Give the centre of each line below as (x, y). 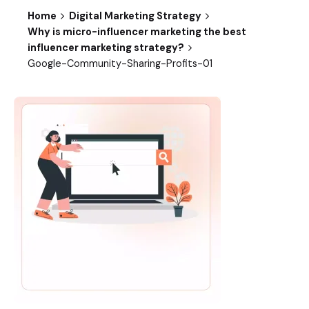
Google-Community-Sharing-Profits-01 (120, 63)
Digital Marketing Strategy (135, 16)
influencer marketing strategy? (106, 47)
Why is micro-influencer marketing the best (137, 31)
